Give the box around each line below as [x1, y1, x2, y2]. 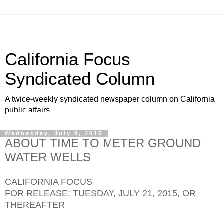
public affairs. [5, 106, 52, 114]
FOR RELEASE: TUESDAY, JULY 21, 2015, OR [5, 188, 196, 198]
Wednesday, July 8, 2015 [5, 130, 103, 136]
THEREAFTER [5, 199, 65, 210]
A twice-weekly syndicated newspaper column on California [5, 95, 215, 103]
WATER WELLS [5, 150, 91, 164]
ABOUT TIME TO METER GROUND [5, 136, 201, 150]
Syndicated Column [5, 69, 155, 88]
